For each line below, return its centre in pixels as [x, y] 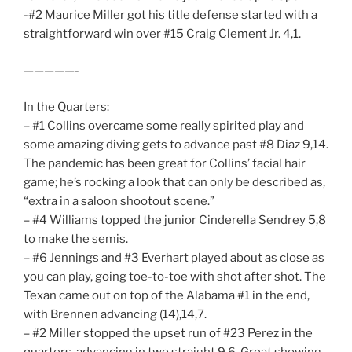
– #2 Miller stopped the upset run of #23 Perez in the [168, 334]
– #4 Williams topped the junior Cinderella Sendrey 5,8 [175, 220]
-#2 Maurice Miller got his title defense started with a [170, 15]
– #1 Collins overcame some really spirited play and [164, 126]
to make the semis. [76, 239]
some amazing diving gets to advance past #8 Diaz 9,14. [176, 145]
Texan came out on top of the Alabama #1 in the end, [167, 296]
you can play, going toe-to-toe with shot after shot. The [175, 277]
